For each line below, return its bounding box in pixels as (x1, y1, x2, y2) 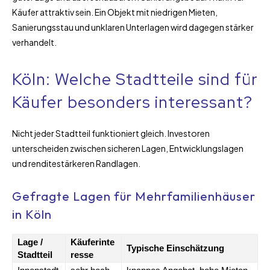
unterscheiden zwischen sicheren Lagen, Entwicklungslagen (12, 142, 243, 154)
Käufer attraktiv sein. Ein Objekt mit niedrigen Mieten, (12, 6, 218, 17)
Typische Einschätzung (127, 242, 224, 253)
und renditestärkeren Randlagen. (12, 157, 140, 169)
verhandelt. (12, 36, 57, 48)
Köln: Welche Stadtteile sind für (12, 68, 258, 90)
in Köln (12, 206, 52, 222)
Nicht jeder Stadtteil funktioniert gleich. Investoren (12, 127, 210, 139)
